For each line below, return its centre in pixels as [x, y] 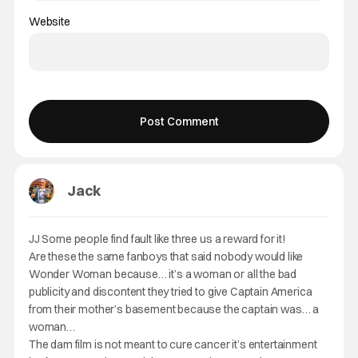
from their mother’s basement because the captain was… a [174, 309]
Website [49, 22]
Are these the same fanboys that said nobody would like [166, 257]
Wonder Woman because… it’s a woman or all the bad [163, 274]
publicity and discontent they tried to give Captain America [170, 292]
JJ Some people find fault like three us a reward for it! [157, 239]
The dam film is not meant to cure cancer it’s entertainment [173, 344]
